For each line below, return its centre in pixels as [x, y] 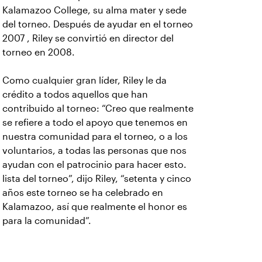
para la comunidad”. [47, 221]
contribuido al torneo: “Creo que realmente [98, 108]
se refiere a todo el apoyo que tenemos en [95, 123]
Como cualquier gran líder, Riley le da [85, 80]
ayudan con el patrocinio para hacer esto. [94, 165]
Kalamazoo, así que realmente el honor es [95, 207]
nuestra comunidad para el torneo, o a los [95, 137]
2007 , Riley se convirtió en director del [88, 38]
